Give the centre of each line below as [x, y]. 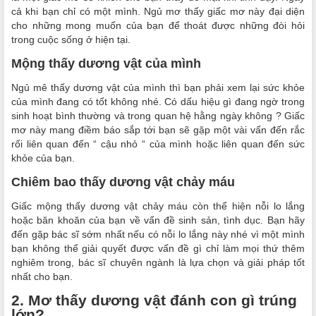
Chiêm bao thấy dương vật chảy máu [125, 182]
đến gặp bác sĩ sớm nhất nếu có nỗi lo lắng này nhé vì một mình [158, 234]
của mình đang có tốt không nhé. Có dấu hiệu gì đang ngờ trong [158, 102]
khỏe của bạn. [43, 158]
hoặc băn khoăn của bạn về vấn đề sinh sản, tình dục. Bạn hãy [158, 220]
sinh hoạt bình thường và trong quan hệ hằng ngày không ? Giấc [158, 116]
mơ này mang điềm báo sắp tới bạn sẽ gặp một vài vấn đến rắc [158, 130]
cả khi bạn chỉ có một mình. [78, 11]
